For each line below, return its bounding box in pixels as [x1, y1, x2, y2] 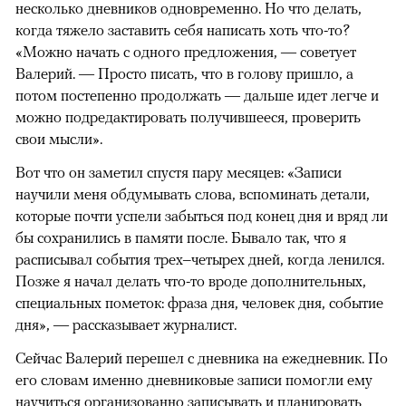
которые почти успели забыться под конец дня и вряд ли [15, 206, 388, 225]
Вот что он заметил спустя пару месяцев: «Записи [15, 162, 342, 181]
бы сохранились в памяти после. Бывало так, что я [15, 227, 346, 246]
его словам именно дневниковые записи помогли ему [15, 370, 372, 389]
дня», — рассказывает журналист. [15, 314, 237, 333]
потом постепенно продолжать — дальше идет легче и [15, 85, 379, 104]
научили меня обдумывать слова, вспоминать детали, [15, 184, 370, 203]
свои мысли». [15, 129, 102, 148]
